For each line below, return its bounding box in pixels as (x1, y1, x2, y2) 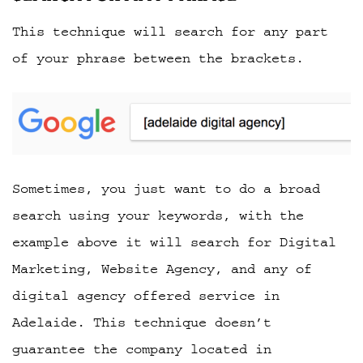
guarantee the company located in (12, 341, 271, 357)
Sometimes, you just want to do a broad (12, 181, 320, 196)
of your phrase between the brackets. (12, 51, 304, 66)
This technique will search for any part (12, 24, 328, 40)
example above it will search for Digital (12, 234, 336, 250)
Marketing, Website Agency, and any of (12, 261, 312, 276)
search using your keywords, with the (12, 207, 304, 223)
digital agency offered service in (12, 288, 280, 303)
